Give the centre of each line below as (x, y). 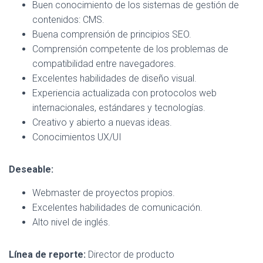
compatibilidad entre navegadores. (104, 64)
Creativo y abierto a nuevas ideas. (102, 122)
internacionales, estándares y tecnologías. (119, 108)
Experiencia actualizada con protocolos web (124, 93)
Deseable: (31, 169)
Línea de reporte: (47, 254)
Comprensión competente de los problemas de (130, 49)
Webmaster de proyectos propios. (104, 193)
